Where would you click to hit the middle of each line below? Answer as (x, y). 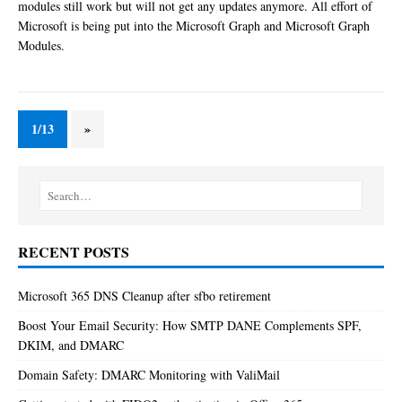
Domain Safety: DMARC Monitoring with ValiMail (149, 374)
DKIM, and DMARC (71, 345)
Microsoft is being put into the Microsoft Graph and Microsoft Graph (194, 25)
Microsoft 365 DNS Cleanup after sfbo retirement (144, 295)
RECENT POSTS (74, 251)
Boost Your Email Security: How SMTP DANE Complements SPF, (190, 325)
